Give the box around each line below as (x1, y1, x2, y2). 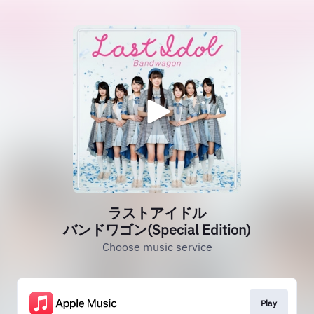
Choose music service (102, 240, 212, 254)
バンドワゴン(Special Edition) (63, 220, 251, 239)
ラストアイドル (108, 203, 206, 222)
